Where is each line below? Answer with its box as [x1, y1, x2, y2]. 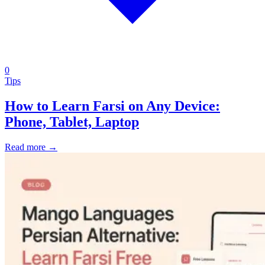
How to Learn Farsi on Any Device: [5, 98, 220, 114]
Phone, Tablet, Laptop [5, 114, 139, 130]
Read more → [5, 141, 57, 152]
